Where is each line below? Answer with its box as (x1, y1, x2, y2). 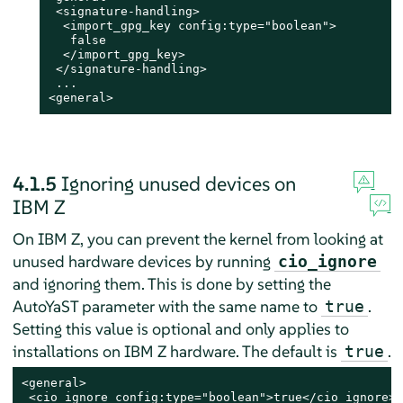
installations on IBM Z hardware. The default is (12, 340, 341, 362)
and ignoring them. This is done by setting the (12, 273, 331, 294)
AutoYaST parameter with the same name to (12, 295, 321, 317)
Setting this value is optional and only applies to (12, 318, 349, 339)
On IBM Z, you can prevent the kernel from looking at (12, 228, 383, 249)
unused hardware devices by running (12, 250, 274, 272)
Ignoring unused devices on (60, 170, 296, 196)
